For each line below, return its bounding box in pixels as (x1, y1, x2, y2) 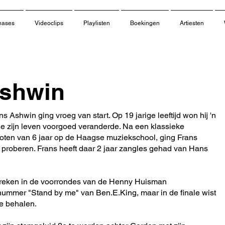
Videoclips (35, 20, 63, 27)
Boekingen (130, 20, 160, 27)
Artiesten (180, 20, 204, 27)
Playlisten (83, 20, 110, 27)
